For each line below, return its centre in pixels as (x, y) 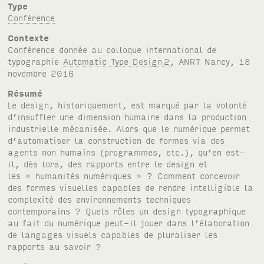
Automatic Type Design (113, 61)
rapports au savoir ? (55, 246)
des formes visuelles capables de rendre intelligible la (131, 187)
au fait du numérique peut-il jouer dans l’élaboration (129, 223)
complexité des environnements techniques (100, 199)
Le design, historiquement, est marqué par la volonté (128, 105)
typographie (36, 61)
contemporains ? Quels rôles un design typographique (127, 211)
